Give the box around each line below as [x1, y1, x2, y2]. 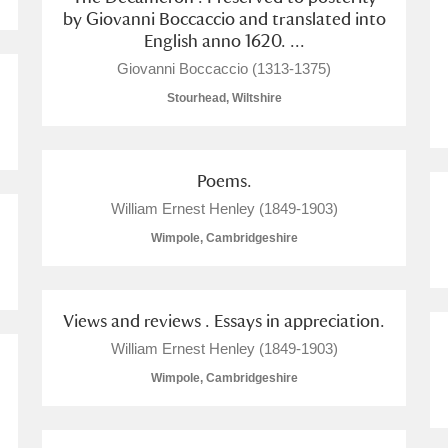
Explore [168, 34, 227, 51]
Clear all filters [29, 366, 131, 383]
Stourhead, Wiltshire [166, 91, 282, 105]
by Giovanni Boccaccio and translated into [62, 8, 386, 29]
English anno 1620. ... [143, 30, 305, 51]
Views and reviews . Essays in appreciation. [63, 310, 385, 331]
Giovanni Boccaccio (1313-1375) [117, 60, 331, 77]
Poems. [196, 170, 252, 191]
